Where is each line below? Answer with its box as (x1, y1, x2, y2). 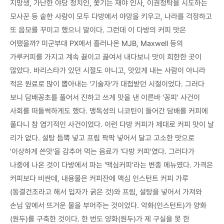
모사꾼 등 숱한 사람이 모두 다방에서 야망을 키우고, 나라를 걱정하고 (10, 12, 212, 21)
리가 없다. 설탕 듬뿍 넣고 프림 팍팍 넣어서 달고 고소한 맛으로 (10, 133, 194, 143)
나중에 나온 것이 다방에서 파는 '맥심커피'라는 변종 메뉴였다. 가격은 (10, 160, 213, 170)
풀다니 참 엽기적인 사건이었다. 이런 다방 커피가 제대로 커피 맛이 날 (10, 120, 214, 129)
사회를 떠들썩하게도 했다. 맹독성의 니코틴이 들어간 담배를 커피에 (10, 106, 208, 116)
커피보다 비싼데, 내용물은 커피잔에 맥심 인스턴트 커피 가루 (10, 174, 188, 183)
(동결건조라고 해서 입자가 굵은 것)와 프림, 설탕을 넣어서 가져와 (10, 187, 202, 197)
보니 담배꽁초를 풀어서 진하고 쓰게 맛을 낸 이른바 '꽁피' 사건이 (10, 93, 200, 102)
